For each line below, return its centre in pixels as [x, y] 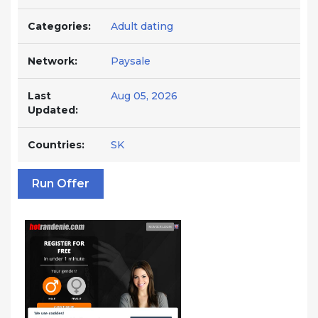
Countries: [56, 145]
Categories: [59, 26]
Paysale [131, 61]
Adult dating [142, 26]
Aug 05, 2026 [144, 96]
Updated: [53, 110]
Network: [53, 61]
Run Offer [61, 183]
